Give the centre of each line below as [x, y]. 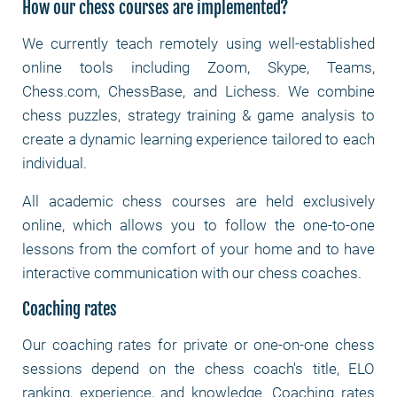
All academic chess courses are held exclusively [198, 201]
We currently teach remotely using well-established [198, 43]
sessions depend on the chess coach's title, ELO [198, 369]
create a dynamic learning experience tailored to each [198, 139]
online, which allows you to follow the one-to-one [198, 225]
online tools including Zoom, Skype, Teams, [198, 67]
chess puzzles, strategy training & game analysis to [198, 115]
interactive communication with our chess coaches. [194, 273]
